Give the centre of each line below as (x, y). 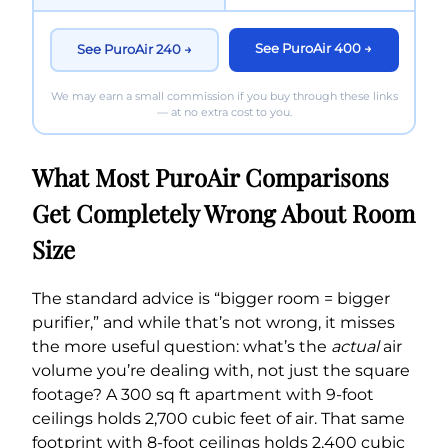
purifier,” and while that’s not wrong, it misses (213, 323)
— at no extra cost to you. (224, 111)
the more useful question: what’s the (181, 347)
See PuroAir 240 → (134, 49)
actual (355, 347)
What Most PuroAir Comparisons (210, 177)
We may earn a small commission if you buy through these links (224, 95)
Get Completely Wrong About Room (223, 213)
